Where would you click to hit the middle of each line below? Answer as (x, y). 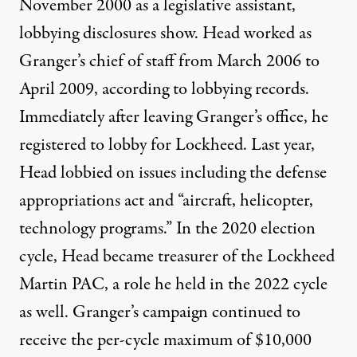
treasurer (188, 257)
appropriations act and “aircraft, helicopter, (166, 201)
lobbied (86, 173)
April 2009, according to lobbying (137, 90)
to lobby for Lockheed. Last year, (200, 145)
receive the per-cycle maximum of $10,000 (165, 341)
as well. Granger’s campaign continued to (160, 313)
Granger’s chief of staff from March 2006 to (169, 62)
